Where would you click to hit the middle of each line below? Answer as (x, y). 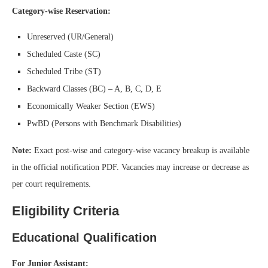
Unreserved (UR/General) (70, 36)
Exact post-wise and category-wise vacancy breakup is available (141, 150)
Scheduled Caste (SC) (64, 54)
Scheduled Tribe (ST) (64, 71)
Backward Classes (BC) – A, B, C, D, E (94, 89)
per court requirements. (51, 184)
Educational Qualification (84, 237)
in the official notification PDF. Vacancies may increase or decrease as (130, 167)
